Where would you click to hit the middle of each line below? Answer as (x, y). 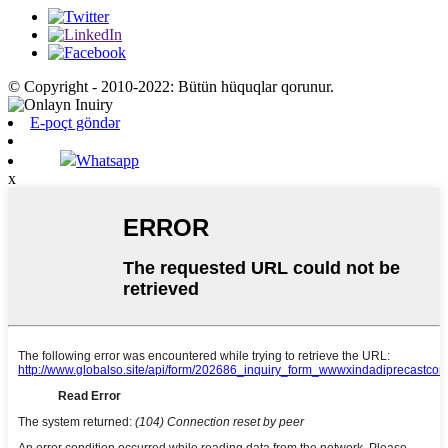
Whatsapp (108, 160)
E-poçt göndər (75, 122)
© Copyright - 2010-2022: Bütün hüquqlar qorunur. (171, 86)
